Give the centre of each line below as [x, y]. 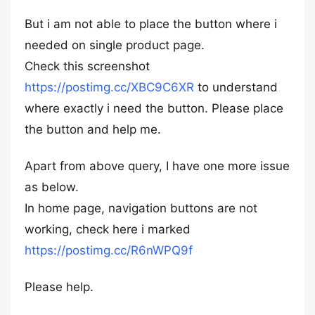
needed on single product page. [115, 45]
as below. [52, 187]
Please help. [59, 287]
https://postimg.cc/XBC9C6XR [109, 87]
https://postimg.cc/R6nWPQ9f [109, 250]
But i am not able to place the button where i [151, 24]
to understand [236, 87]
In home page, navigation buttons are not [141, 208]
